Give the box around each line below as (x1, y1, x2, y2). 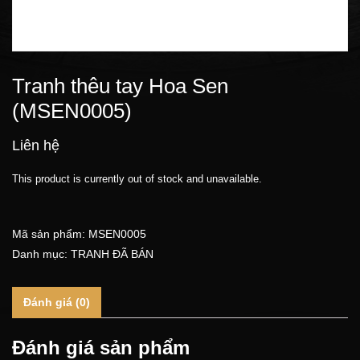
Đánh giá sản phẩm (12, 336, 190, 358)
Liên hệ (12, 137, 59, 154)
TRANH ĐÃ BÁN (71, 247, 153, 261)
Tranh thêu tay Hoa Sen (12, 74, 228, 99)
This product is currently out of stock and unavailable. (12, 173, 262, 186)
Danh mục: (12, 247, 71, 261)
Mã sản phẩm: (12, 227, 88, 241)
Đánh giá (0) (23, 296, 90, 309)
